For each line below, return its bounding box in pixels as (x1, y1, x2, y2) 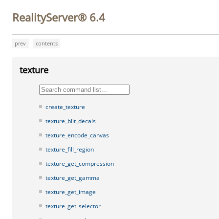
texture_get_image (45, 188, 96, 196)
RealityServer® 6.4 (12, 10, 105, 24)
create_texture (45, 103, 85, 111)
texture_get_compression (45, 159, 114, 168)
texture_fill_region (45, 145, 94, 153)
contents (36, 40, 58, 47)
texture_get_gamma (45, 174, 100, 182)
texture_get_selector (45, 202, 101, 210)
